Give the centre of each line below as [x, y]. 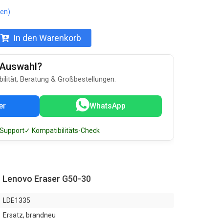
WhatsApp [108, 106]
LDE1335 [17, 200]
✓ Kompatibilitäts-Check [62, 131]
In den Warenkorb [47, 38]
